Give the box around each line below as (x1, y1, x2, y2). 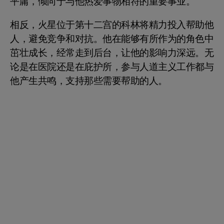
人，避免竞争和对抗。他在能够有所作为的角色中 (10, 31, 213, 46)
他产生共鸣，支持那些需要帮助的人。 (10, 73, 167, 88)
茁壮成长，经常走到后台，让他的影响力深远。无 (10, 45, 213, 60)
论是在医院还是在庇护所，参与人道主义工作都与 (10, 59, 213, 74)
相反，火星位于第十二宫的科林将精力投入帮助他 (10, 17, 213, 32)
